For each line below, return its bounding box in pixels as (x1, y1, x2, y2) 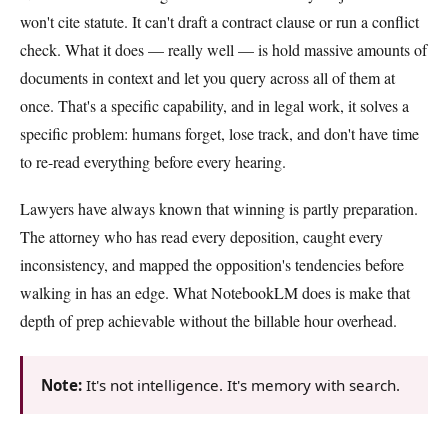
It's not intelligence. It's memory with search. (82, 374, 401, 395)
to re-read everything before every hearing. (20, 150, 286, 172)
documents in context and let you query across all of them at (20, 66, 395, 88)
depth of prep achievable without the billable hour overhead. (20, 310, 397, 332)
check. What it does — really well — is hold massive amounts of (20, 38, 427, 60)
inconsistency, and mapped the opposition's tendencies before (20, 254, 404, 276)
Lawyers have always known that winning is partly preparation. (20, 198, 418, 220)
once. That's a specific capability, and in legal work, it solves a (20, 94, 409, 116)
